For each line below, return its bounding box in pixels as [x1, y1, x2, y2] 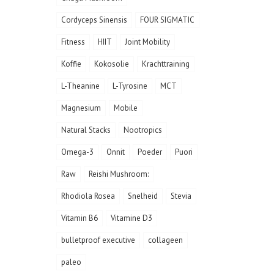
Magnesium [61, 102, 101, 113]
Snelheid [128, 190, 158, 201]
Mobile [114, 102, 138, 113]
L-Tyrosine [113, 80, 147, 91]
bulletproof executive [61, 234, 135, 245]
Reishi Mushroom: [89, 168, 149, 179]
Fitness [61, 36, 85, 47]
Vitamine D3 [111, 212, 152, 223]
